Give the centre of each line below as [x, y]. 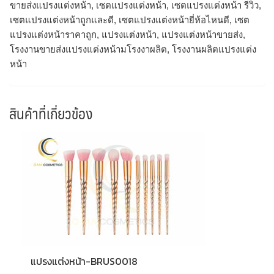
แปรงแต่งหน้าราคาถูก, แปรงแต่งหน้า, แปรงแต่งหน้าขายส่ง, [128, 34]
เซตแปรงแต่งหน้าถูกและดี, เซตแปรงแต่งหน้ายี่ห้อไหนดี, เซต [130, 20]
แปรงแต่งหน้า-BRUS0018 [84, 261]
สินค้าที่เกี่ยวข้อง [51, 113]
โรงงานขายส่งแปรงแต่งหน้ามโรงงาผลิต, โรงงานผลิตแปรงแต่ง [133, 49]
